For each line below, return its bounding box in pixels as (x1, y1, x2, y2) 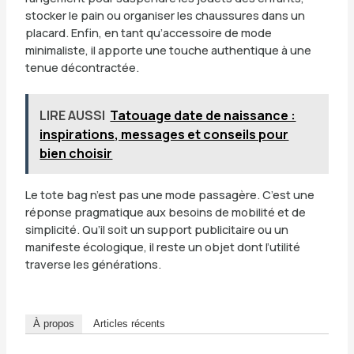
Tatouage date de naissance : (110, 106, 296, 124)
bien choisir (40, 144, 113, 162)
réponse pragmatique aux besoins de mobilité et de (24, 203, 306, 220)
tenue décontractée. (24, 58, 139, 75)
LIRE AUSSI (40, 106, 106, 124)
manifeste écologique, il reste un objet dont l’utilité (24, 238, 300, 254)
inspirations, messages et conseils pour (40, 125, 289, 143)
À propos (32, 318, 74, 330)
